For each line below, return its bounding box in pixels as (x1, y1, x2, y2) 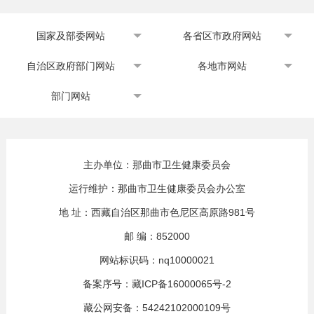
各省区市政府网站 (182, 29, 261, 41)
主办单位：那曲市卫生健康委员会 (83, 158, 231, 170)
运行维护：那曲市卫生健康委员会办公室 (68, 182, 245, 194)
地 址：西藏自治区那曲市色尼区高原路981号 (58, 206, 255, 218)
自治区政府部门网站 (27, 60, 116, 71)
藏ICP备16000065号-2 (131, 278, 231, 289)
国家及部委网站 (36, 29, 106, 41)
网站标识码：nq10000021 (99, 254, 214, 266)
